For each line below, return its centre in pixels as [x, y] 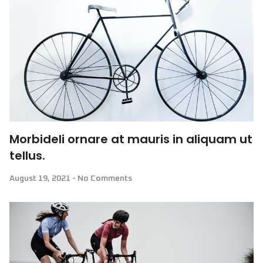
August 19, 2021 [41, 178]
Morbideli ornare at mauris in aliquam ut [131, 139]
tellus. [27, 156]
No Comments [104, 178]
